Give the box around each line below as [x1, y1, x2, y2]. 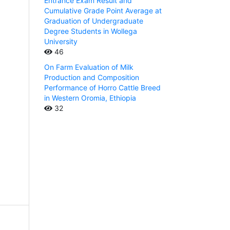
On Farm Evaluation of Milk [44, 63, 133, 72]
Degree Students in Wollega [44, 27, 137, 36]
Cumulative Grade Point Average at [44, 6, 162, 15]
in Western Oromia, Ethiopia [44, 93, 136, 103]
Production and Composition [44, 73, 139, 82]
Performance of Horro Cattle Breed [44, 83, 161, 92]
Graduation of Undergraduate [44, 16, 143, 26]
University [44, 37, 78, 46]
